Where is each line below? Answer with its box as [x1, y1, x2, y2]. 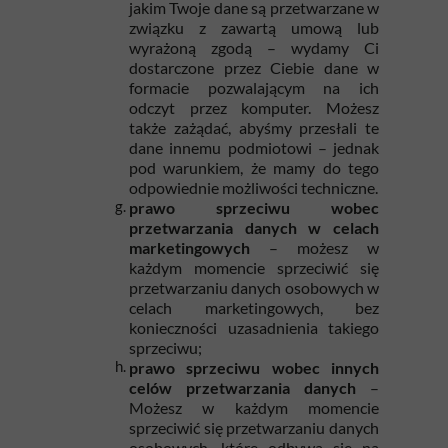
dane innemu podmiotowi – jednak [129, 138, 379, 157]
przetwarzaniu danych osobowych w [129, 278, 379, 297]
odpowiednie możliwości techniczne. [129, 178, 378, 197]
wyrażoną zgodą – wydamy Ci [129, 38, 379, 57]
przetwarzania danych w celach [129, 218, 379, 237]
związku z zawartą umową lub [129, 18, 379, 37]
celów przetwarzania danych [129, 378, 356, 397]
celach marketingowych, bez [129, 298, 379, 317]
